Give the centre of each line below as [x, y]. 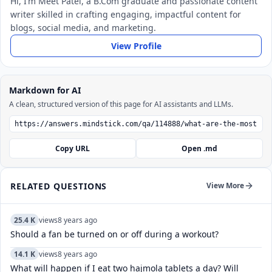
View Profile [136, 46]
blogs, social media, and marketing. [83, 28]
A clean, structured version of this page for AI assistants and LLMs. [121, 104]
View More [225, 185]
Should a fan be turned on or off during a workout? [114, 234]
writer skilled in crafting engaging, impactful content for [126, 14]
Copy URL [73, 148]
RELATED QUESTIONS [59, 186]
